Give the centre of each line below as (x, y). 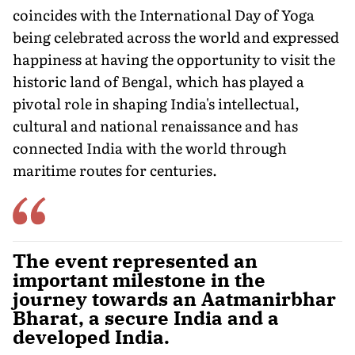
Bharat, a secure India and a (146, 317)
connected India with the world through (150, 147)
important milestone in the (139, 279)
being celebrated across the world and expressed (176, 36)
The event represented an (135, 260)
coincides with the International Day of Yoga (164, 14)
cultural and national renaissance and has (155, 125)
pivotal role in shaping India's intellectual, (156, 103)
